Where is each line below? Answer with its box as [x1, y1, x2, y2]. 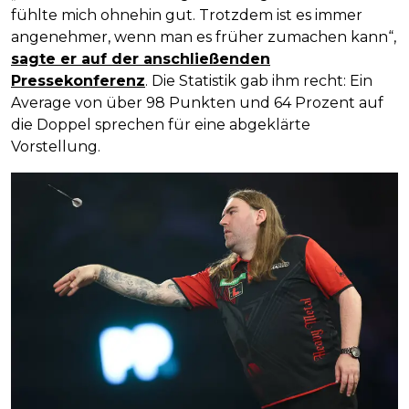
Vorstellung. [11, 137, 100, 155]
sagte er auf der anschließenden [11, 49, 270, 68]
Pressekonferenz [11, 71, 145, 89]
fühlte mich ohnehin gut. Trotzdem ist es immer [11, 5, 362, 24]
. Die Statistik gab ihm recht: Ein [145, 71, 372, 89]
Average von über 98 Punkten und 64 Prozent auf [11, 93, 383, 111]
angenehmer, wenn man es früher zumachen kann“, [11, 27, 396, 46]
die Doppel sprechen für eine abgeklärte [11, 115, 310, 133]
